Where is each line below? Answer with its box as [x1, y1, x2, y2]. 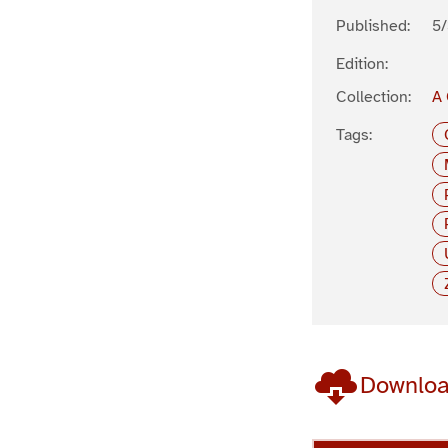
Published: [336, 15, 410, 36]
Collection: [336, 86, 411, 107]
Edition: [336, 53, 388, 74]
